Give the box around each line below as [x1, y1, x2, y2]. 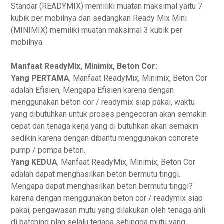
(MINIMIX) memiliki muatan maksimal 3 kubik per [11, 25, 183, 35]
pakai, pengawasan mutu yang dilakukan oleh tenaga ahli [11, 205, 206, 215]
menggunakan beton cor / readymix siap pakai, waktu [11, 97, 195, 107]
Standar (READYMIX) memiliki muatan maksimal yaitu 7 [11, 1, 203, 11]
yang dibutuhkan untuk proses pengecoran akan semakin [11, 109, 207, 119]
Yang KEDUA [11, 157, 58, 167]
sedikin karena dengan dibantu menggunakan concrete [11, 133, 199, 143]
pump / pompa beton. [11, 145, 86, 155]
